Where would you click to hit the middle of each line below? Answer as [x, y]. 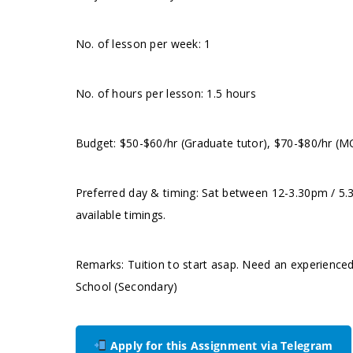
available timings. [121, 215]
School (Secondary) [126, 286]
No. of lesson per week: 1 [143, 44]
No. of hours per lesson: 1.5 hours [166, 93]
